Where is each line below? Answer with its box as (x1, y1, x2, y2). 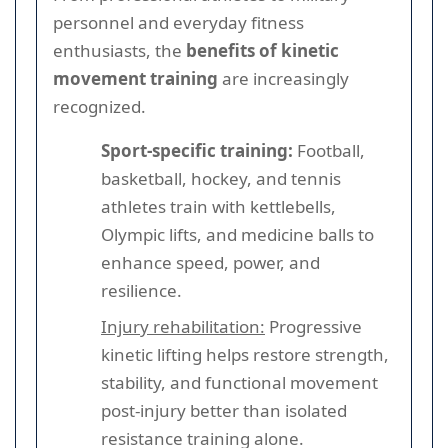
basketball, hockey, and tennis (101, 166, 341, 190)
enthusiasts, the (53, 38, 186, 62)
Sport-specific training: (101, 138, 293, 162)
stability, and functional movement (101, 370, 378, 394)
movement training (53, 66, 218, 90)
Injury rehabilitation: (101, 314, 265, 338)
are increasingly (218, 66, 349, 90)
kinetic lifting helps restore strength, (101, 342, 389, 366)
